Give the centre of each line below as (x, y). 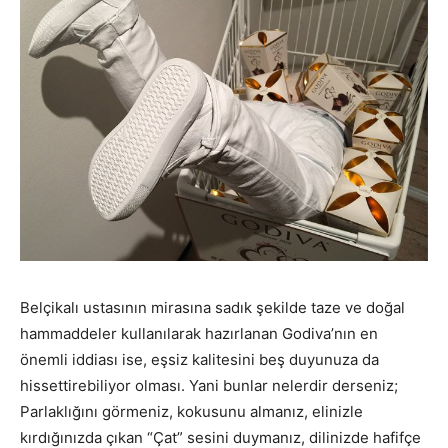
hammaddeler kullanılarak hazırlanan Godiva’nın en (199, 333)
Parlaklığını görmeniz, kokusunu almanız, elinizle (191, 411)
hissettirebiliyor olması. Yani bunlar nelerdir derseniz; (209, 385)
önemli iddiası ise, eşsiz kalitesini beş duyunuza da (199, 359)
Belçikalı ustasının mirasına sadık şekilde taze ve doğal (212, 307)
